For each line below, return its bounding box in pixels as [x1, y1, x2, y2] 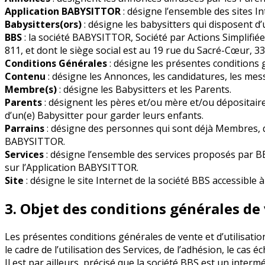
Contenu [5, 70, 46, 83]
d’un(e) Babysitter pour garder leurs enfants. [5, 109, 203, 122]
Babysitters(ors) [5, 18, 82, 31]
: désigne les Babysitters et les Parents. [57, 83, 231, 96]
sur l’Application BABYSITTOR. [5, 161, 138, 174]
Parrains [5, 122, 44, 135]
